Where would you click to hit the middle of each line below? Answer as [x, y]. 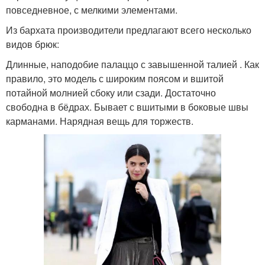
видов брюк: [33, 44]
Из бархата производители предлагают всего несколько [129, 30]
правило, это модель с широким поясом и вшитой [115, 78]
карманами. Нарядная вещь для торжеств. [100, 121]
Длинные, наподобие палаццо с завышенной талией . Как [132, 64]
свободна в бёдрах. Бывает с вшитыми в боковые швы [127, 106]
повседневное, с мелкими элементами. [92, 9]
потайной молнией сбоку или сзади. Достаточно [111, 92]
